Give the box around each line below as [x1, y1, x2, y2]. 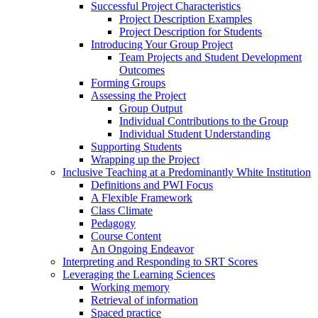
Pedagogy [91, 216, 136, 229]
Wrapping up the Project [91, 153, 199, 165]
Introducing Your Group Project [91, 38, 233, 50]
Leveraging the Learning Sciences [62, 268, 215, 280]
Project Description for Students [119, 25, 262, 38]
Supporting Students [91, 140, 182, 153]
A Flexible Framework [91, 191, 192, 204]
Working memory [91, 280, 170, 293]
